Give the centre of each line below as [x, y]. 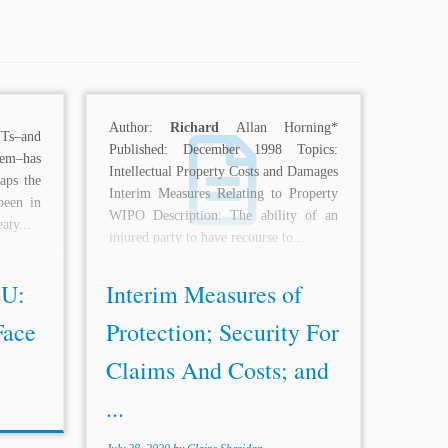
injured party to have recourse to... [206, 238]
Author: [139, 128]
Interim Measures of [203, 294]
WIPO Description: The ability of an [223, 216]
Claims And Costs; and [217, 370]
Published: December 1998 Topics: [223, 150]
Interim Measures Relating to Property [223, 194]
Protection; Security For [222, 332]
